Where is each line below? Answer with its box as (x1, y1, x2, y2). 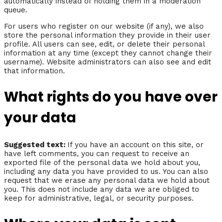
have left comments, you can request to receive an (4, 149, 189, 158)
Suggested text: (4, 140, 67, 149)
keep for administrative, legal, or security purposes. (4, 193, 194, 203)
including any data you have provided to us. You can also (4, 166, 208, 176)
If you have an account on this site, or (67, 140, 204, 149)
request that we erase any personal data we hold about (4, 175, 210, 185)
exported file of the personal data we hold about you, (4, 158, 200, 167)
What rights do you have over (4, 87, 218, 107)
